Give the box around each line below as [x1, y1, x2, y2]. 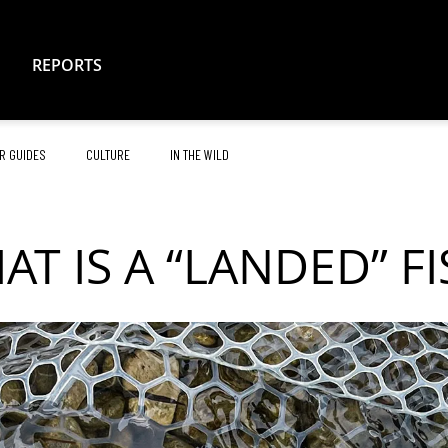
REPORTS [32, 54, 102, 76]
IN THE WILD [170, 146, 229, 163]
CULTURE [86, 146, 130, 163]
